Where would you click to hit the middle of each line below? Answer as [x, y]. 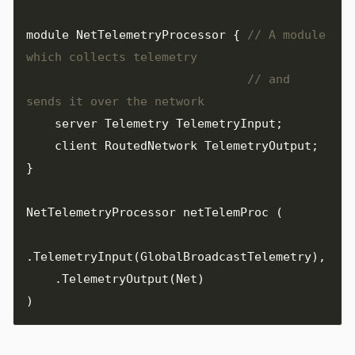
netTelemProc [226, 212]
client [76, 145]
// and [269, 79]
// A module [286, 34]
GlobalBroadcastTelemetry [226, 256]
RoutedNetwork [151, 145]
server [76, 123]
